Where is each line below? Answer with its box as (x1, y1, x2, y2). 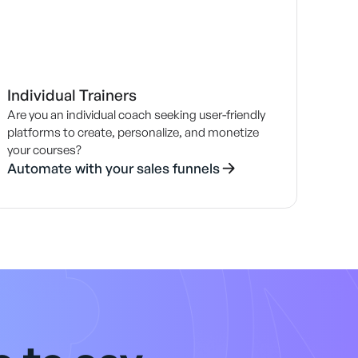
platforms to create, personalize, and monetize (6, 125, 259, 141)
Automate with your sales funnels (6, 160, 220, 177)
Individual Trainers (6, 86, 137, 105)
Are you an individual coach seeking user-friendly (6, 107, 265, 123)
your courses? (6, 142, 82, 158)
